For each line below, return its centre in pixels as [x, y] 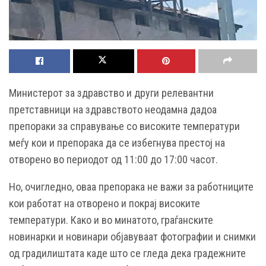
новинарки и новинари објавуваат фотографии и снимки [132, 237]
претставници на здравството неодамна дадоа [113, 110]
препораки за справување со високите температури [124, 126]
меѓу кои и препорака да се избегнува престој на [117, 143]
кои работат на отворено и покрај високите [104, 204]
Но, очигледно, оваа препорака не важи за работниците [131, 187]
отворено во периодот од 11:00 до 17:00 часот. [113, 160]
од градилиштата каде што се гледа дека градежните [127, 254]
